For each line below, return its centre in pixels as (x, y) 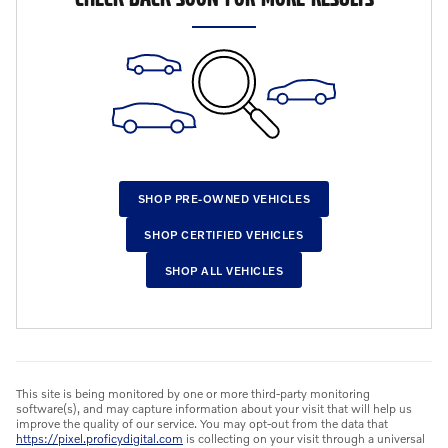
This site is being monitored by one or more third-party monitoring (193, 394)
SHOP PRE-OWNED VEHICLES (224, 199)
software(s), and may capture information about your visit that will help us (214, 409)
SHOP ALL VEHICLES (224, 270)
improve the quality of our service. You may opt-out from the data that (202, 424)
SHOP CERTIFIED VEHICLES (224, 234)
